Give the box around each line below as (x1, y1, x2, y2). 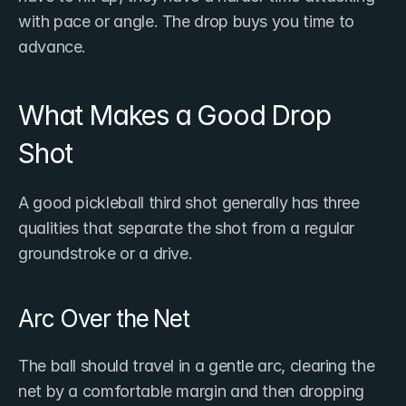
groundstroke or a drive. (18, 244, 193, 264)
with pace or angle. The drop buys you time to (18, 12, 354, 32)
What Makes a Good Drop (18, 99, 331, 132)
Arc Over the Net (18, 304, 190, 333)
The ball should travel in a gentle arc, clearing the (18, 356, 375, 376)
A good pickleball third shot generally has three (18, 193, 360, 213)
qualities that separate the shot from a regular (18, 218, 355, 238)
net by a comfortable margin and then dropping (18, 382, 364, 401)
